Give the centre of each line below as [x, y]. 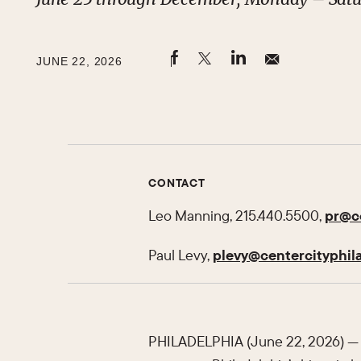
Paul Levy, [180, 255]
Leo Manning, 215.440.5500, [237, 216]
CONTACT [177, 183]
